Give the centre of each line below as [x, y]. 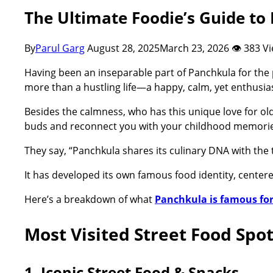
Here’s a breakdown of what [90, 200]
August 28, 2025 [123, 48]
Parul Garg [60, 48]
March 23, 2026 [194, 48]
